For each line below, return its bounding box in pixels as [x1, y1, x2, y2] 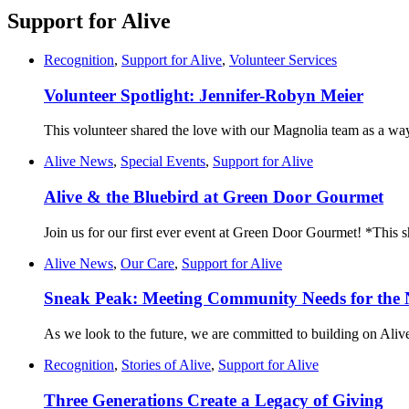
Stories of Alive [121, 357, 211, 373]
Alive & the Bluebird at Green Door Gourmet [44, 186, 383, 206]
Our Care [121, 255, 174, 271]
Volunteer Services [229, 51, 337, 68]
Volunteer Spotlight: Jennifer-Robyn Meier [44, 85, 363, 105]
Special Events [121, 153, 205, 170]
